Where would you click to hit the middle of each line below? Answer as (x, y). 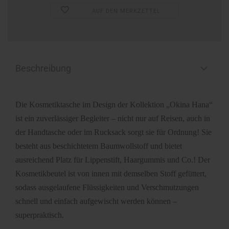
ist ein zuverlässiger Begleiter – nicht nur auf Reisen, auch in (113, 118)
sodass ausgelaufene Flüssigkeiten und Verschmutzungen (107, 187)
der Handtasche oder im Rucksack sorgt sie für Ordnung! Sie (113, 132)
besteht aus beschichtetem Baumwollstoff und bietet (99, 146)
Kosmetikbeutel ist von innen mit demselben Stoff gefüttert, (111, 174)
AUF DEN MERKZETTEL (127, 11)
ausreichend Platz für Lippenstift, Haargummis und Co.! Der (113, 160)
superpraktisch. (40, 215)
